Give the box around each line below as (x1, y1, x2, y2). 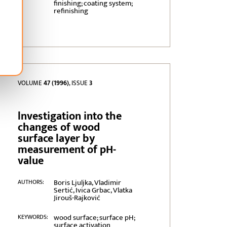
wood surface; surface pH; (53, 211, 135, 224)
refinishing (53, 5, 88, 18)
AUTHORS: (18, 177, 45, 187)
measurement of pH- (18, 140, 117, 160)
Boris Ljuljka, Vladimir (53, 176, 121, 190)
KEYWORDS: (18, 212, 49, 222)
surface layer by (18, 129, 95, 148)
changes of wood (18, 118, 100, 137)
